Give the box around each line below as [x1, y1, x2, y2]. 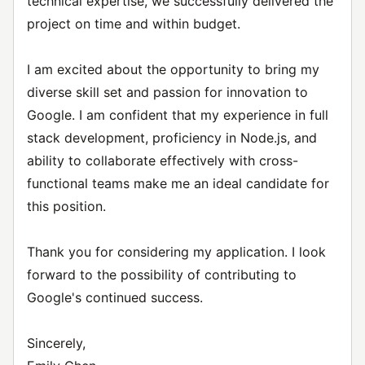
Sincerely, [27, 335, 86, 351]
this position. [27, 198, 106, 214]
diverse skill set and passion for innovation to [27, 84, 308, 100]
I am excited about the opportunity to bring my [27, 61, 319, 77]
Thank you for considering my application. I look [27, 244, 326, 260]
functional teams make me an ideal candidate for [27, 175, 329, 191]
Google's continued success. [27, 289, 203, 306]
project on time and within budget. [27, 15, 240, 32]
